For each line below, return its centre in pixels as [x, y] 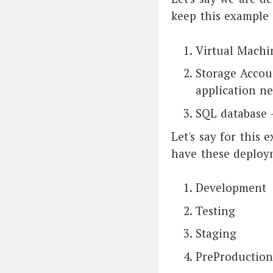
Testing [215, 210]
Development [231, 188]
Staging [216, 233]
